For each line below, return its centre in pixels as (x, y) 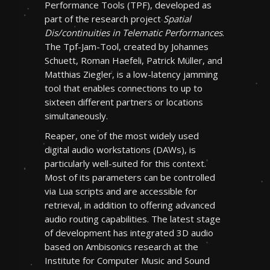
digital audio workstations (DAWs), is (120, 149)
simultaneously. (76, 116)
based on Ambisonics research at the (121, 246)
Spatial (177, 19)
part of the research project (104, 19)
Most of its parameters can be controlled (130, 177)
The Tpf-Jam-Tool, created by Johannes (127, 46)
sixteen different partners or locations (124, 102)
